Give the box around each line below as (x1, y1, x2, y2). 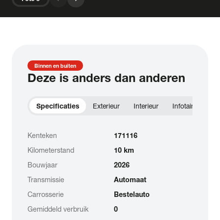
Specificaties (36, 101, 79, 110)
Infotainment (172, 101, 210, 110)
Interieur (133, 101, 159, 110)
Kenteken (27, 131, 57, 139)
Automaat (114, 175, 146, 184)
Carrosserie (27, 190, 64, 198)
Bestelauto (114, 190, 150, 198)
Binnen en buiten (34, 62, 76, 69)
